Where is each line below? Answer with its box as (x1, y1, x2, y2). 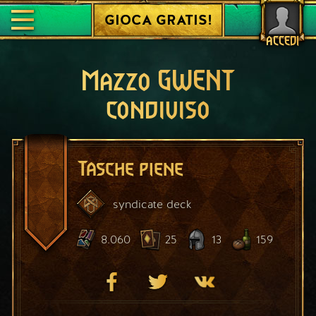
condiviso (106, 99, 210, 121)
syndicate (113, 196, 163, 212)
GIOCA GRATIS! (104, 11, 212, 29)
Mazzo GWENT (81, 71, 235, 93)
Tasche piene (78, 160, 183, 178)
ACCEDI (265, 37, 299, 47)
